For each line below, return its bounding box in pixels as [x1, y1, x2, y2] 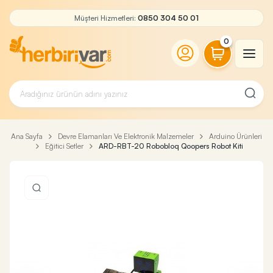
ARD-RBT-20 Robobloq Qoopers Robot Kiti [99, 141, 243, 151]
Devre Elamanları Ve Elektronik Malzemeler [58, 132, 194, 141]
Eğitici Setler [45, 141, 83, 151]
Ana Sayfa [11, 132, 43, 141]
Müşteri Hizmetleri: [74, 13, 138, 23]
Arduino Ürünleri [209, 132, 262, 141]
